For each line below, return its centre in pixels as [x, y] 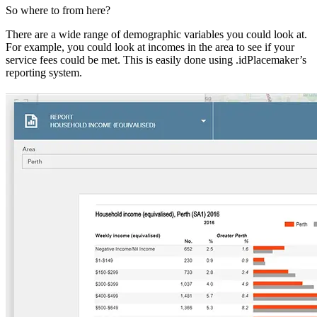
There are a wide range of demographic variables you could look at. [156, 35]
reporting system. [44, 73]
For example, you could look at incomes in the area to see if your [150, 47]
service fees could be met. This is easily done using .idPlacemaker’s [156, 60]
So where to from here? [58, 11]
